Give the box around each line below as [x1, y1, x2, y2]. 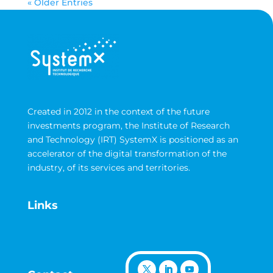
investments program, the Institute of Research [27, 120, 230, 131]
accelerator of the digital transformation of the [27, 148, 227, 159]
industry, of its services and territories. [27, 162, 190, 173]
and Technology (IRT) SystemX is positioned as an [27, 134, 238, 145]
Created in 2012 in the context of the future [27, 106, 210, 117]
